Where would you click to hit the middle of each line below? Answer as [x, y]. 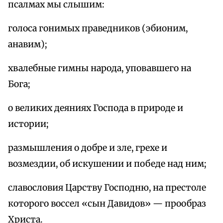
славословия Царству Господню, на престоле [107, 188]
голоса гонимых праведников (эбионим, [98, 29]
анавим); [28, 45]
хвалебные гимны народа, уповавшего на [100, 68]
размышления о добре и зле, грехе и [88, 148]
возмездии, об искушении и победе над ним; [107, 164]
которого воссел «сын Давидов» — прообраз [107, 204]
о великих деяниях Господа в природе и [96, 108]
